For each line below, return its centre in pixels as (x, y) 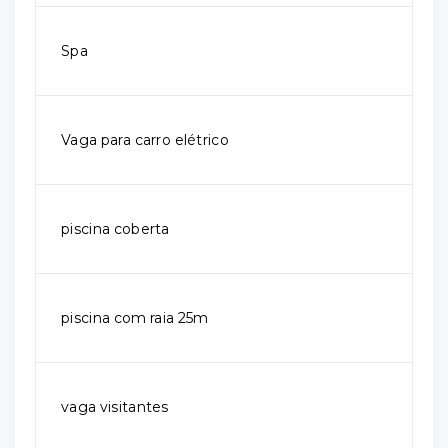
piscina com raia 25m (135, 318)
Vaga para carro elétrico (145, 140)
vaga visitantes (115, 407)
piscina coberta (115, 229)
